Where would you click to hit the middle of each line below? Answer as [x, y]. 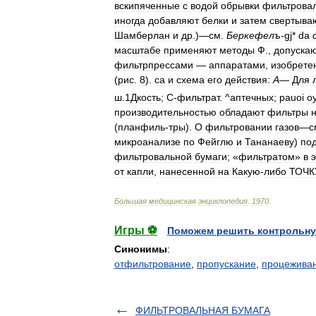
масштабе [138, 50]
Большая [130, 201]
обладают [242, 112]
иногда [130, 20]
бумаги [211, 156]
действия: [248, 80]
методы [237, 50]
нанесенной [187, 171]
